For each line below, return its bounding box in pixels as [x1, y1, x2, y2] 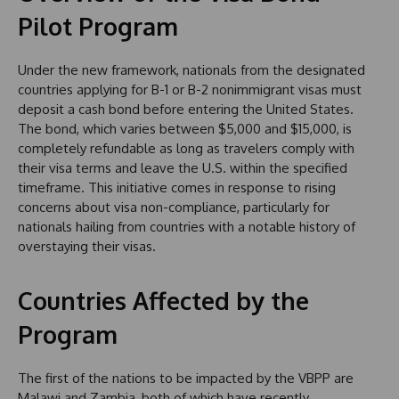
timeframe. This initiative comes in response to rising [18, 179, 336, 197]
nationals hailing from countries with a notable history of [18, 218, 355, 236]
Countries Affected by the [18, 285, 309, 316]
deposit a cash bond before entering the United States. [18, 101, 354, 118]
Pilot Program [18, 11, 178, 42]
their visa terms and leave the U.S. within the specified [18, 159, 347, 177]
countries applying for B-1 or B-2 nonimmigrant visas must [18, 81, 362, 99]
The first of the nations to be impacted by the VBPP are [18, 370, 354, 387]
